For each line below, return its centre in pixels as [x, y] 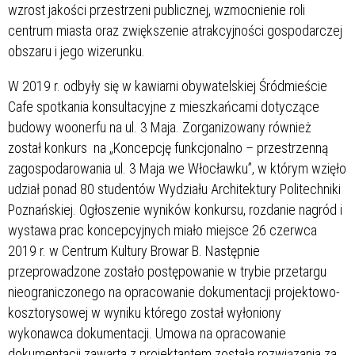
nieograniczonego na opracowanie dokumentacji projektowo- [174, 292]
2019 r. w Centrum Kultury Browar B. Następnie [134, 250]
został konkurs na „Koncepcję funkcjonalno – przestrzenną [168, 147]
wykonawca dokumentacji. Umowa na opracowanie [147, 333]
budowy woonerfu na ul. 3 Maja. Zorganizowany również [160, 127]
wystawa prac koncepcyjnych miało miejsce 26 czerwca [162, 230]
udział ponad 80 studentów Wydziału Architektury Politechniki [174, 189]
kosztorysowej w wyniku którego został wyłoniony [145, 312]
